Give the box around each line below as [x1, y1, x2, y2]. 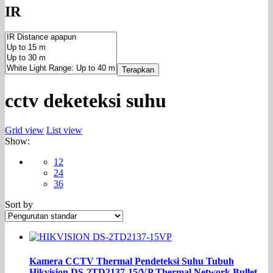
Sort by [5, 199, 33, 210]
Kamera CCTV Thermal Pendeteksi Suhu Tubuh [29, 255, 234, 266]
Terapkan [122, 65, 154, 75]
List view [46, 125, 82, 136]
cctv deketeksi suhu [5, 89, 166, 112]
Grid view [5, 125, 44, 136]
